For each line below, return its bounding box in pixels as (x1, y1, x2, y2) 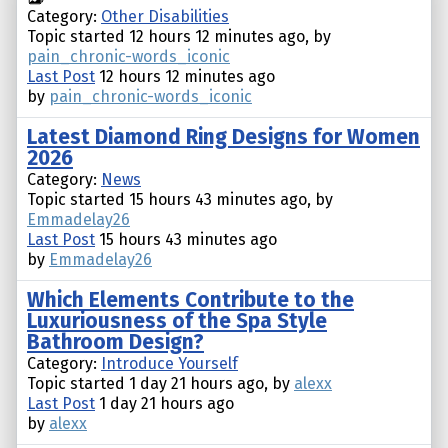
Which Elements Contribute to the (27, 288, 354, 314)
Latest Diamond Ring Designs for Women (27, 125, 420, 151)
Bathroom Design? (27, 330, 204, 356)
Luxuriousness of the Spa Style (27, 309, 327, 335)
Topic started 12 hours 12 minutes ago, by (27, 27, 331, 47)
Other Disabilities (101, 7, 229, 27)
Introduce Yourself (101, 354, 238, 374)
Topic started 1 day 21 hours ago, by (27, 374, 294, 394)
